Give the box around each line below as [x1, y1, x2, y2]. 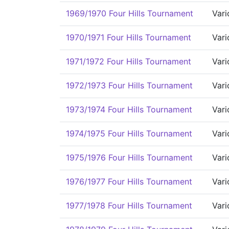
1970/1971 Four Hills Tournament [66, 32, 191, 42]
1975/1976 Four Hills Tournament [66, 152, 193, 163]
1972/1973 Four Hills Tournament [66, 80, 193, 90]
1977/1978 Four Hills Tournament [66, 200, 192, 211]
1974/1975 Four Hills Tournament [66, 128, 192, 139]
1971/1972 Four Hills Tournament [66, 56, 191, 66]
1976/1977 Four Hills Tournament [66, 176, 192, 187]
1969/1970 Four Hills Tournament [66, 8, 193, 18]
